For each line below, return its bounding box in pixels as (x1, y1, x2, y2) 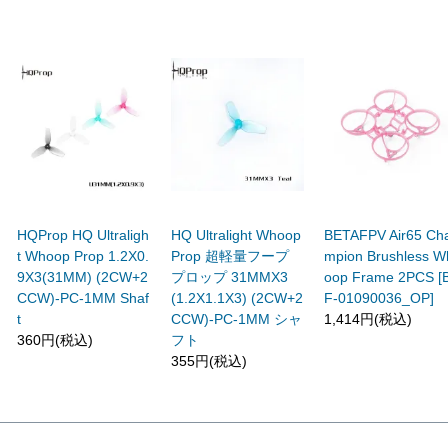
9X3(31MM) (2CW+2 (17, 268, 149, 285)
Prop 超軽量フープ (170, 247, 289, 264)
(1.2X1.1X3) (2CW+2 (170, 289, 303, 306)
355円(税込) (170, 352, 247, 369)
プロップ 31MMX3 (170, 268, 288, 285)
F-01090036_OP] (323, 289, 434, 306)
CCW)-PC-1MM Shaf (17, 289, 150, 306)
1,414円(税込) (323, 310, 412, 327)
